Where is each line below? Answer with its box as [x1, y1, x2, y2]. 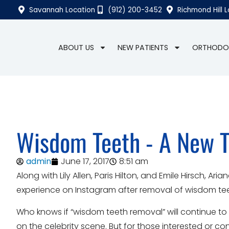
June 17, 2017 [61, 155, 109, 168]
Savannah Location [29, 5, 95, 15]
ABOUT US [58, 42, 94, 53]
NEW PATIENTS [118, 42, 169, 53]
